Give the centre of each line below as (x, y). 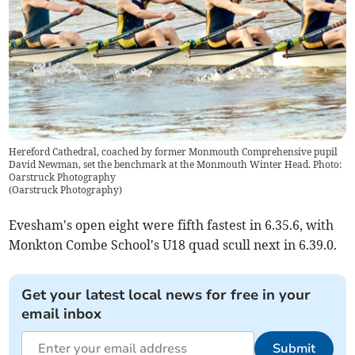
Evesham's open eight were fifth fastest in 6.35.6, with (172, 225)
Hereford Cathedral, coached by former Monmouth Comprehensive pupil (174, 151)
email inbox (62, 313)
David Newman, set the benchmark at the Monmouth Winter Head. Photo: (176, 164)
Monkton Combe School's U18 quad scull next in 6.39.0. (173, 244)
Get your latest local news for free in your (166, 294)
